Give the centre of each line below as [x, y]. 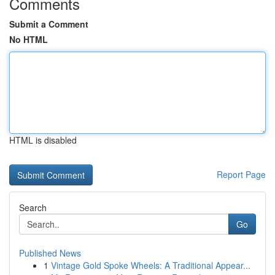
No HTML [29, 39]
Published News [50, 253]
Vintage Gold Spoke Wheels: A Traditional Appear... [151, 265]
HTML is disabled [43, 140]
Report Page [241, 174]
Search [33, 207]
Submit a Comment [49, 24]
